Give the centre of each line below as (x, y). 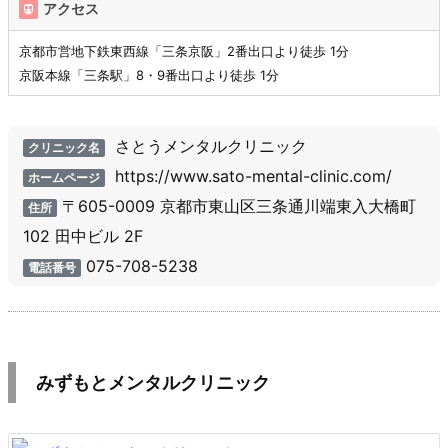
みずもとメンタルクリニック (153, 383)
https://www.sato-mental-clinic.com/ (250, 176)
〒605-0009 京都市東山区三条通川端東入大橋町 (236, 206)
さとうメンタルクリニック (208, 146)
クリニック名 (63, 148)
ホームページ (63, 178)
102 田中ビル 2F (83, 236)
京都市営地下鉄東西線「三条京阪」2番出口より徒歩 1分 (184, 51)
